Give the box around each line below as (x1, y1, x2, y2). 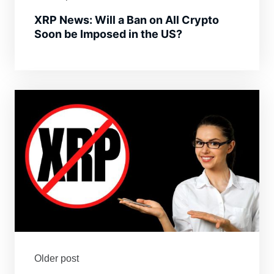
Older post (34, 253, 79, 264)
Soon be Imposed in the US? (34, 28, 182, 41)
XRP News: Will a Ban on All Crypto (34, 13, 219, 27)
